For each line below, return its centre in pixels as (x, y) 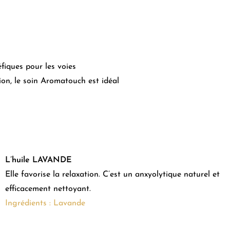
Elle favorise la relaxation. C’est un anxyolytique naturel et (112, 174)
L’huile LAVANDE (38, 160)
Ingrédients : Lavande (45, 203)
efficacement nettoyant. (48, 189)
